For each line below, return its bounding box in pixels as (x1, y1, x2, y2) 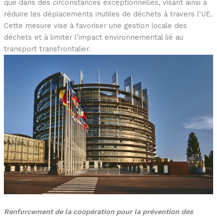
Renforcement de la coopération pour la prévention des (3, 207, 193, 216)
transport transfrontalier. (3, 44, 91, 53)
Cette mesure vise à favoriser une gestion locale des (3, 21, 187, 30)
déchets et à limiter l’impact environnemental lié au (3, 32, 183, 42)
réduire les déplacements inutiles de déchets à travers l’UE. (3, 9, 213, 18)
